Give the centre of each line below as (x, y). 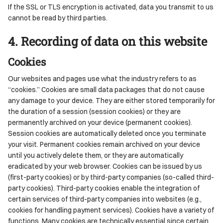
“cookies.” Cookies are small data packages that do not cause (106, 89)
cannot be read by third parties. (58, 17)
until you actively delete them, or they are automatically (96, 155)
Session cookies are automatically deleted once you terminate (107, 133)
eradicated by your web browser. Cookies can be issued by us (105, 166)
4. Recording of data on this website (108, 41)
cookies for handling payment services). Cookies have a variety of (111, 210)
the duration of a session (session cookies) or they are (94, 111)
